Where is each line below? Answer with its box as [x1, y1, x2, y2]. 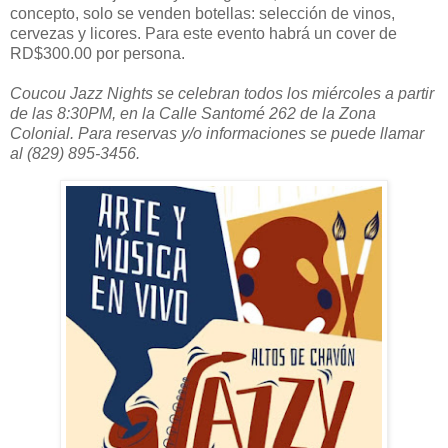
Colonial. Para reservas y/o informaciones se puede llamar [10, 125, 424, 143]
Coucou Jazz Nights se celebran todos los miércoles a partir [10, 85, 434, 103]
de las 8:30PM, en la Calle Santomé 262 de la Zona [10, 105, 376, 123]
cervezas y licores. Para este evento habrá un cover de [10, 25, 397, 43]
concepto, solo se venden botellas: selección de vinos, [10, 5, 395, 23]
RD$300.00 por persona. [10, 45, 185, 63]
